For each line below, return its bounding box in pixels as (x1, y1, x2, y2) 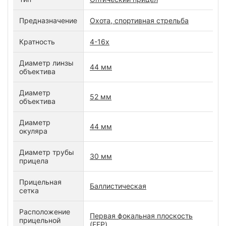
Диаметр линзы (19, 58, 74, 67)
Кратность (19, 37, 55, 46)
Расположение (19, 207, 70, 216)
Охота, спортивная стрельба (90, 16, 189, 25)
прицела (19, 156, 48, 165)
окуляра (19, 126, 47, 135)
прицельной (19, 215, 61, 224)
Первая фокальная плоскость (90, 211, 193, 220)
